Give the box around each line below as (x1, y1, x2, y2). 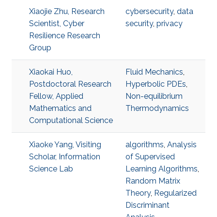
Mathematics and (29, 104, 92, 113)
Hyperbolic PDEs (125, 79, 186, 89)
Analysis (167, 140, 197, 149)
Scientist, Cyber (29, 19, 84, 28)
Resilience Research (29, 31, 100, 40)
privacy (156, 19, 183, 28)
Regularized (154, 188, 197, 198)
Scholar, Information (29, 152, 100, 161)
